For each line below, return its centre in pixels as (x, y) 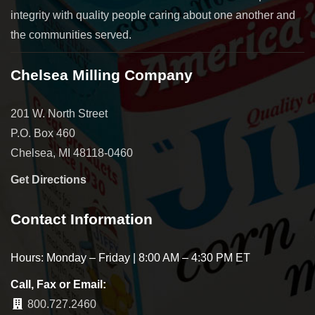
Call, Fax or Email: (58, 284)
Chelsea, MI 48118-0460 (72, 153)
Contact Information (82, 219)
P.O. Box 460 (43, 133)
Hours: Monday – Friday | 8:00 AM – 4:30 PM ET (130, 257)
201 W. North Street (59, 113)
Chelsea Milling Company (102, 75)
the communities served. (71, 34)
